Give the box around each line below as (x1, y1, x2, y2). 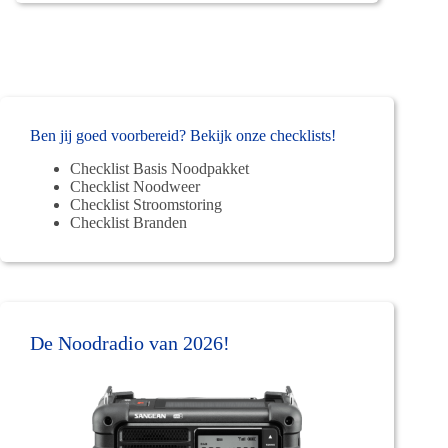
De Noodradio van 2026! (30, 332, 230, 355)
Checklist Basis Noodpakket (70, 160, 249, 178)
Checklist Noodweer (70, 178, 200, 196)
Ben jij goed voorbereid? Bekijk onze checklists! (30, 127, 336, 145)
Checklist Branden (70, 214, 187, 232)
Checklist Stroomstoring (70, 196, 222, 214)
